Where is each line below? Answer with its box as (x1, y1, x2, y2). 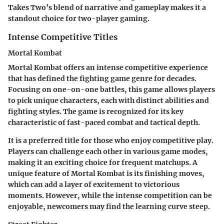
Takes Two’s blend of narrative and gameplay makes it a (8, 2, 206, 12)
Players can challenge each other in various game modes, (8, 147, 208, 156)
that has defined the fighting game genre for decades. (8, 74, 196, 83)
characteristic (8, 118, 56, 127)
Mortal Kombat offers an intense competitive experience (8, 63, 208, 72)
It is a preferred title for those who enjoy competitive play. (8, 136, 213, 145)
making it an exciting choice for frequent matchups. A (8, 158, 197, 167)
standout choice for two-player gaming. (8, 13, 149, 23)
